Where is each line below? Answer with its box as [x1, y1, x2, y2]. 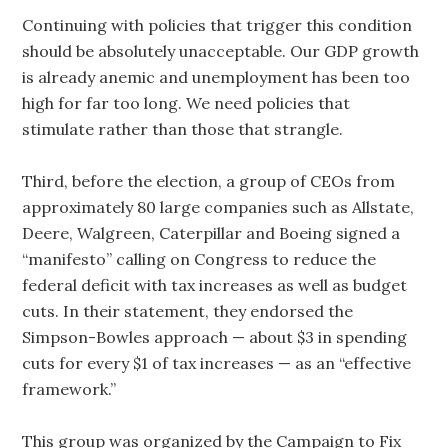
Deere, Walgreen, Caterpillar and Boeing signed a [22, 223, 401, 243]
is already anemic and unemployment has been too [22, 67, 411, 87]
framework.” [22, 379, 117, 399]
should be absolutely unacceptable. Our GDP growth [22, 41, 420, 61]
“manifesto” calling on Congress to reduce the [22, 249, 377, 269]
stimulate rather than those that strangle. [22, 119, 344, 139]
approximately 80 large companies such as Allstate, [22, 197, 415, 217]
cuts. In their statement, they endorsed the [22, 301, 354, 321]
